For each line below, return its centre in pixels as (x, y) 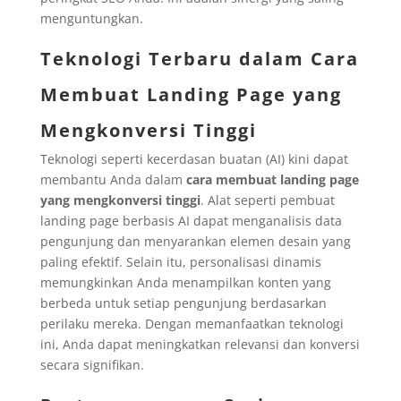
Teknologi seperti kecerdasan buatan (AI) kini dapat (194, 158)
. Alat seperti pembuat (267, 200)
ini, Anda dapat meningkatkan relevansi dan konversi (200, 344)
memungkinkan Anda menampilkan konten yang (185, 282)
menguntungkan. (91, 18)
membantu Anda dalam (113, 179)
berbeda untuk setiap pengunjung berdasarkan (183, 303)
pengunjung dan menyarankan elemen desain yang (195, 241)
